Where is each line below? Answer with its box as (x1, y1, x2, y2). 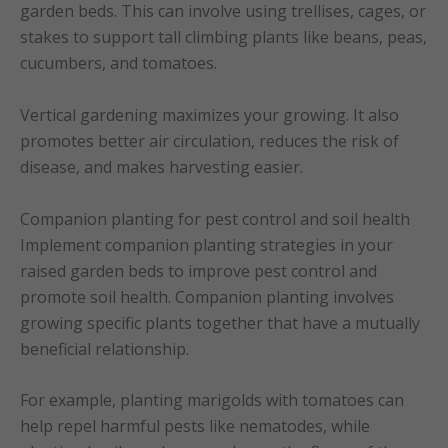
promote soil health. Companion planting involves (20, 285, 394, 308)
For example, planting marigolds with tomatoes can (20, 389, 404, 412)
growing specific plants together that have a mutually (20, 311, 420, 334)
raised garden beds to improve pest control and (20, 259, 377, 282)
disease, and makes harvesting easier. (20, 155, 303, 178)
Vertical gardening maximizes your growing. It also (20, 103, 399, 126)
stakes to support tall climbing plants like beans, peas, (20, 26, 427, 49)
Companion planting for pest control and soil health (20, 207, 410, 230)
